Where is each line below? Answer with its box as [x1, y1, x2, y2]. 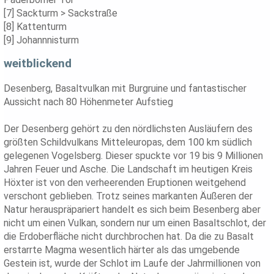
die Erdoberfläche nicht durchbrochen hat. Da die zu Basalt [4, 231, 254, 243]
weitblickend [4, 56, 72, 71]
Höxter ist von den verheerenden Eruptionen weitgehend [4, 177, 246, 189]
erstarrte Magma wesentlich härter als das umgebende [4, 244, 240, 256]
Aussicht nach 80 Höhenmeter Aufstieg [4, 96, 174, 108]
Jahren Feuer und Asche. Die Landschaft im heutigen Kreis [4, 163, 253, 176]
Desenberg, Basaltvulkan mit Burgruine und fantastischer [4, 83, 247, 95]
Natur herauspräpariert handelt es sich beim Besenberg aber [4, 204, 261, 216]
